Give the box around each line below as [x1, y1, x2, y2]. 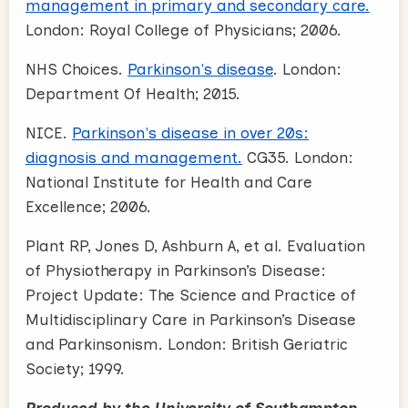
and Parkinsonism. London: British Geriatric [25, 334, 348, 353]
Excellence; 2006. [25, 197, 151, 216]
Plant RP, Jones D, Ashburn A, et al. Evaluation [25, 236, 365, 255]
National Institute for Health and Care [25, 172, 312, 191]
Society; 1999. [25, 359, 125, 378]
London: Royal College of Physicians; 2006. [25, 20, 342, 39]
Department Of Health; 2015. [25, 84, 240, 103]
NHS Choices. [25, 59, 127, 78]
